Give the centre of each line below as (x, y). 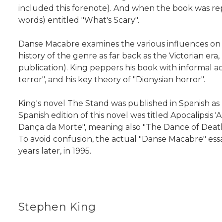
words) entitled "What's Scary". (79, 20)
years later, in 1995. (55, 151)
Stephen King (57, 207)
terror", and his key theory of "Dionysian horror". (112, 80)
